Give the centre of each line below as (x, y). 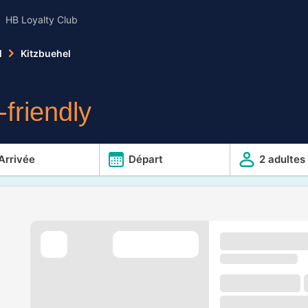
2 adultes (282, 159)
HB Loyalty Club (42, 20)
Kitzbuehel (46, 53)
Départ (146, 159)
